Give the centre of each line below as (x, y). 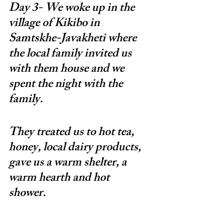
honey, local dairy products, (76, 148)
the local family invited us (71, 54)
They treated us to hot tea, (73, 133)
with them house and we (68, 69)
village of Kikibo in (55, 24)
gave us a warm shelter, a (69, 163)
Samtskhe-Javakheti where (74, 39)
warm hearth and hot (60, 179)
